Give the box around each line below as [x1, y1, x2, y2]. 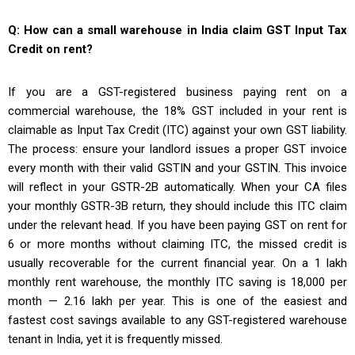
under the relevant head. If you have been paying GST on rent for [8, 218, 347, 233]
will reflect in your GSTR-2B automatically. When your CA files [8, 180, 347, 195]
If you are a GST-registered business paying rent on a [8, 85, 347, 100]
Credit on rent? [8, 42, 93, 57]
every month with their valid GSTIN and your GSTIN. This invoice [8, 161, 347, 176]
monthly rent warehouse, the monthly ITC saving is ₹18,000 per [8, 275, 347, 290]
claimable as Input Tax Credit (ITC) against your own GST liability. [8, 123, 347, 138]
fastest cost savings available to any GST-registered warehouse [8, 313, 347, 328]
